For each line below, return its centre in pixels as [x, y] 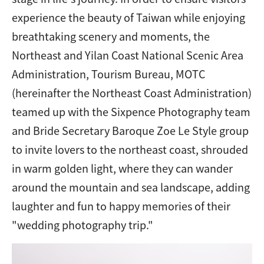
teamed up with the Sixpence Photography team [131, 111]
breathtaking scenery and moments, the [111, 36]
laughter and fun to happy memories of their [121, 206]
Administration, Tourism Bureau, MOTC [108, 74]
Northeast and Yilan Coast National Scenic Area [128, 55]
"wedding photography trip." [82, 225]
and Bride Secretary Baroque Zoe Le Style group [130, 130]
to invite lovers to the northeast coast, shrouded [130, 149]
